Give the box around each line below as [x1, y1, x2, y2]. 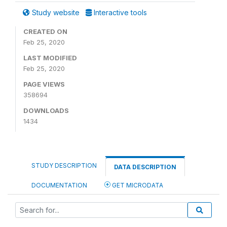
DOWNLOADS [23, 106, 69, 115]
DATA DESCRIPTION [114, 163, 176, 171]
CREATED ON [23, 27, 67, 35]
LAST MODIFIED [23, 54, 77, 62]
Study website [30, 8, 82, 17]
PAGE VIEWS [23, 80, 65, 88]
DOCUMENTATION [31, 181, 87, 189]
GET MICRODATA [110, 181, 163, 189]
